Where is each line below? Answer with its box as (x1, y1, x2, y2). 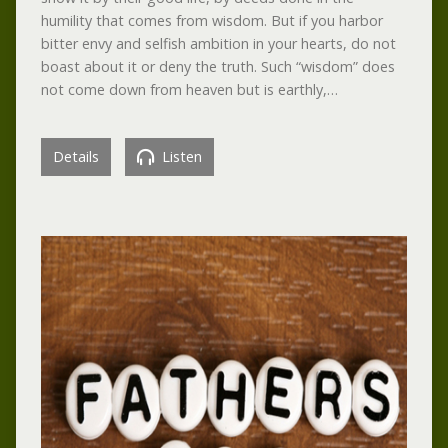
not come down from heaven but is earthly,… (40, 80, 338, 100)
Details (52, 147, 99, 167)
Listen (157, 147, 202, 167)
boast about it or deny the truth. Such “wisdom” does (40, 57, 395, 77)
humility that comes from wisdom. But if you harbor (40, 11, 383, 31)
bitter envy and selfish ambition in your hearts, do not (40, 34, 396, 54)
